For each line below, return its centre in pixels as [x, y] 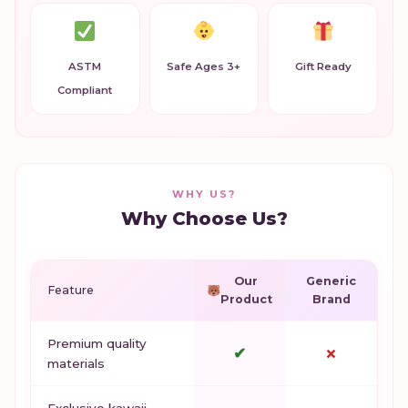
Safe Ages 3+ [204, 66]
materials [76, 363]
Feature [71, 290]
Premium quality [97, 343]
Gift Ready [323, 66]
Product [246, 299]
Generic [331, 280]
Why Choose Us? [204, 218]
